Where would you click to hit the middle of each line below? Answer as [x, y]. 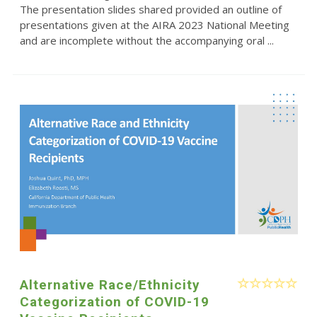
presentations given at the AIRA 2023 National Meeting [154, 24]
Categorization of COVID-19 [114, 302]
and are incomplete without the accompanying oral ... [146, 40]
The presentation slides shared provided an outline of [150, 9]
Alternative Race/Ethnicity [110, 285]
